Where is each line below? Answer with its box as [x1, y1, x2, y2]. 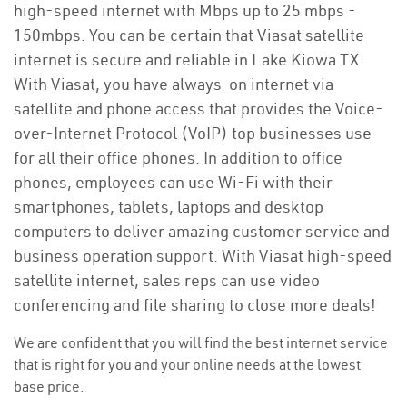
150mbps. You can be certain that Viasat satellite [14, 25, 364, 45]
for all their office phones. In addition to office [14, 147, 342, 168]
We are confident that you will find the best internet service [14, 333, 388, 352]
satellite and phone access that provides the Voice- [14, 98, 383, 119]
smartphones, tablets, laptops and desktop [14, 196, 323, 217]
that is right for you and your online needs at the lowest [14, 355, 361, 373]
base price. [14, 377, 84, 395]
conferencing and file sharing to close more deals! [14, 294, 376, 315]
